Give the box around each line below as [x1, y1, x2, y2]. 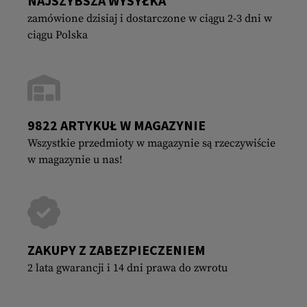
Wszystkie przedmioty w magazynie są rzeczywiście [27, 136, 275, 150]
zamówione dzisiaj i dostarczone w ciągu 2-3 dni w [27, 11, 272, 25]
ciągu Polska [27, 27, 88, 42]
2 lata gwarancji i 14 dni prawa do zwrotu [27, 260, 228, 275]
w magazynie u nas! [27, 152, 123, 167]
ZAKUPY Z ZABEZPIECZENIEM [27, 241, 206, 258]
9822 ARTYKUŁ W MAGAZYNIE [27, 116, 206, 134]
